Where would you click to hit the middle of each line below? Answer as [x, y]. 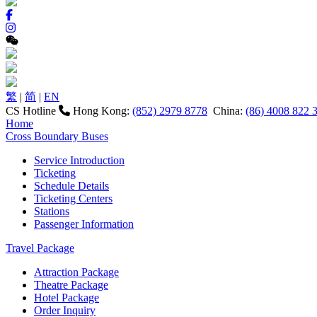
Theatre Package [71, 285]
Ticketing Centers [73, 199]
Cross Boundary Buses [57, 137]
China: [226, 111]
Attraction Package [76, 272]
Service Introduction [79, 161]
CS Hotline [32, 111]
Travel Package [40, 248]
